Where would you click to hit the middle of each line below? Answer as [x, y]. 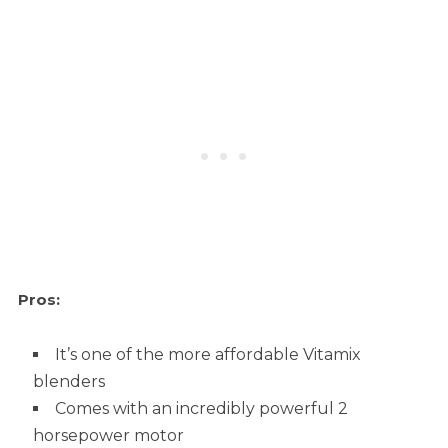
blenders [68, 382]
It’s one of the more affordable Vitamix [207, 355]
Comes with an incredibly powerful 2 [201, 409]
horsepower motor [108, 436]
